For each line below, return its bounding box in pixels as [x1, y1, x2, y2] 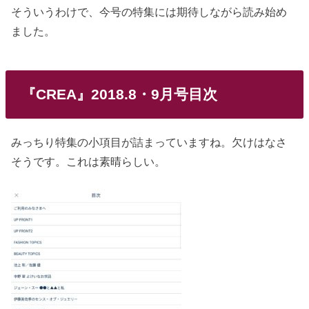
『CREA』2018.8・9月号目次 [21, 86, 217, 102]
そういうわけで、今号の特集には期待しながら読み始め [11, 6, 288, 19]
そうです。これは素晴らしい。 [11, 155, 166, 168]
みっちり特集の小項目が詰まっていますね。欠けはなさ [11, 136, 288, 149]
